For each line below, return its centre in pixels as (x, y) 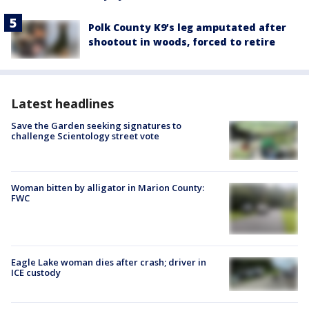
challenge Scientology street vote (85, 136)
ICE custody (36, 272)
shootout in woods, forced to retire (182, 42)
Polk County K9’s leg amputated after (187, 28)
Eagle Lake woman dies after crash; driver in (109, 262)
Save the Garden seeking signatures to (96, 126)
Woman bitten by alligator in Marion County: (108, 187)
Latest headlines (62, 104)
